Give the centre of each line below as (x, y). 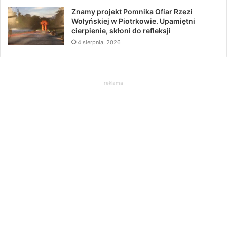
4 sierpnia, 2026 (99, 42)
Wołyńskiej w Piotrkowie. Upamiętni (133, 21)
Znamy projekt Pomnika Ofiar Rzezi (132, 11)
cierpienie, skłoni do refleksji (121, 30)
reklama (113, 82)
